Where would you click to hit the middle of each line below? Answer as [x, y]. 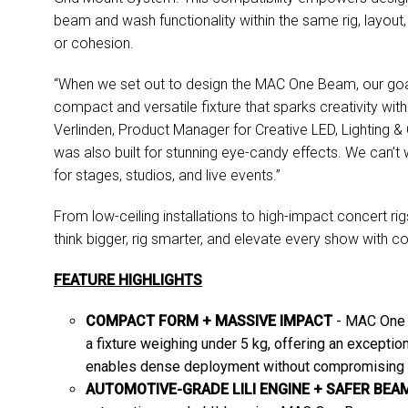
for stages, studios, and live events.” [168, 176]
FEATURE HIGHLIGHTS [128, 280]
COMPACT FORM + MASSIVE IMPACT [211, 321]
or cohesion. [94, 44]
